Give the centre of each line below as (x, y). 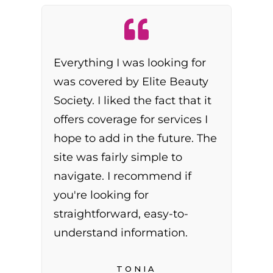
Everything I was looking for (130, 63)
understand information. (121, 233)
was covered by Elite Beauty (131, 82)
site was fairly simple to (118, 158)
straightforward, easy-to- (121, 214)
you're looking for (101, 195)
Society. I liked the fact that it (133, 101)
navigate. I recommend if (123, 176)
